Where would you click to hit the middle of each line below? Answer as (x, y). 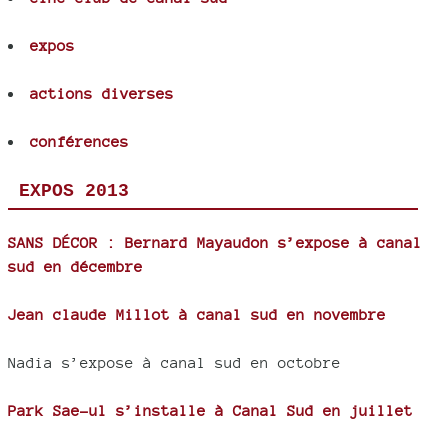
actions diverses (102, 94)
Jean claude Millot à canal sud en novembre (197, 314)
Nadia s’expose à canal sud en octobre (174, 362)
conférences (79, 142)
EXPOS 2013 (73, 191)
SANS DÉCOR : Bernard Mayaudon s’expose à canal (215, 242)
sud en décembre (75, 266)
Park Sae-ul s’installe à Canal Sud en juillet (210, 410)
